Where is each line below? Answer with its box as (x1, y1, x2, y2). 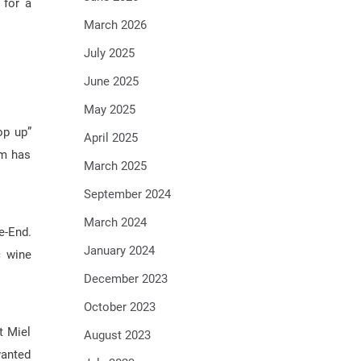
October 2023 (83, 300, 156, 314)
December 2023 (83, 272, 168, 286)
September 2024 (83, 187, 171, 201)
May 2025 (83, 102, 135, 117)
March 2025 (83, 159, 147, 173)
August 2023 (83, 328, 151, 342)
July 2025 (83, 46, 135, 60)
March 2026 (83, 18, 147, 32)
